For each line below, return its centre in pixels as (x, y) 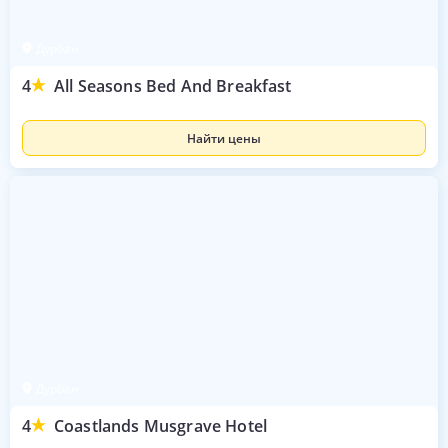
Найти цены (224, 138)
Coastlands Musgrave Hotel (160, 426)
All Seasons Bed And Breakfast (173, 86)
